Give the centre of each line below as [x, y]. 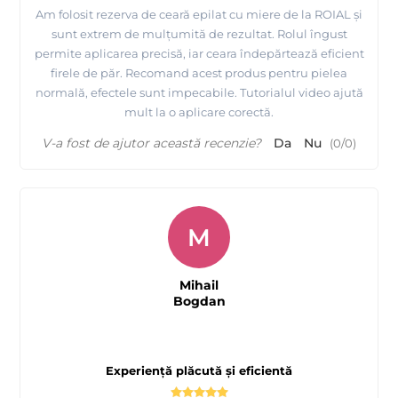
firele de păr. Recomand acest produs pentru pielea [199, 72]
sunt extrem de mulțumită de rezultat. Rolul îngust [199, 33]
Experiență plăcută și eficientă [199, 370]
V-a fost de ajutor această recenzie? [151, 143]
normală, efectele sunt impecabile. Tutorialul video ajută [199, 92]
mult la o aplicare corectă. [199, 111]
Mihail [199, 285]
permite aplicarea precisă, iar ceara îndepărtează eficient [199, 53]
